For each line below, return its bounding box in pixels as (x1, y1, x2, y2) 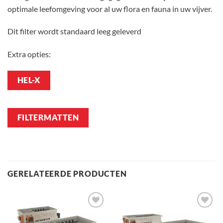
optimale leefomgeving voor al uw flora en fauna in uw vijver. (7, 3, 212, 13)
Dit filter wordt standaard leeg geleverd (7, 26, 141, 36)
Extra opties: (7, 49, 51, 59)
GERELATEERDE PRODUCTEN (7, 168, 127, 178)
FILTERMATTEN (17, 113, 79, 122)
